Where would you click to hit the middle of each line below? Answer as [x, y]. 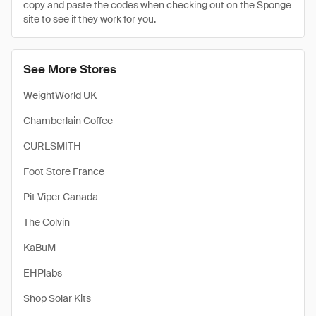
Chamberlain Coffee [68, 121]
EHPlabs [43, 273]
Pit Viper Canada [61, 197]
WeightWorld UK [60, 95]
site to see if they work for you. [90, 19]
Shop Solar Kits [57, 298]
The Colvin [47, 222]
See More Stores [70, 69]
